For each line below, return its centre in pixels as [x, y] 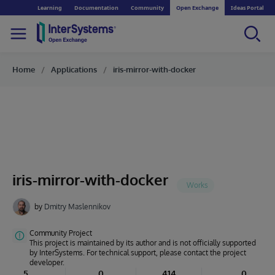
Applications [74, 69]
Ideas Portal [247, 8]
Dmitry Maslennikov [77, 207]
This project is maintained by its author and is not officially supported [143, 243]
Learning [50, 8]
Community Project [61, 233]
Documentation [96, 8]
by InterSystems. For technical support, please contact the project [138, 253]
